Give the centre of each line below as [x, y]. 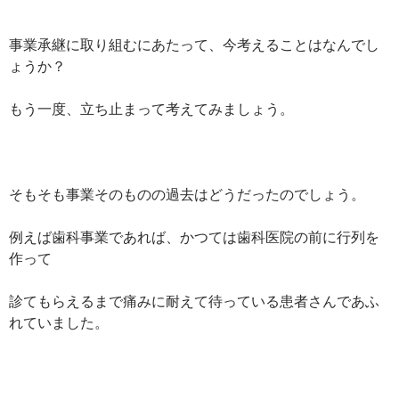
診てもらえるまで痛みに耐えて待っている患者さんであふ [194, 300]
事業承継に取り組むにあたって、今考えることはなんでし [194, 44]
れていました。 [59, 322]
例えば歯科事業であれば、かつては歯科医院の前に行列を [194, 236]
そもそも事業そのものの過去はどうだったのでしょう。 [187, 193]
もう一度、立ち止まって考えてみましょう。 [151, 108]
